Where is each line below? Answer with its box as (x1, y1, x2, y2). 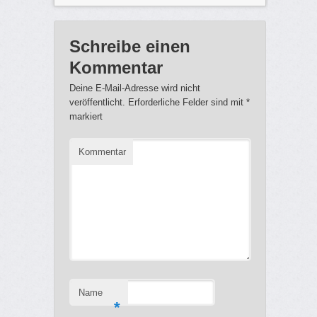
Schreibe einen (69, 36, 190, 56)
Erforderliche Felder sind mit (125, 96, 246, 108)
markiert (69, 110, 103, 122)
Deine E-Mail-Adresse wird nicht (69, 82, 200, 93)
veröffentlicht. (69, 96, 125, 108)
